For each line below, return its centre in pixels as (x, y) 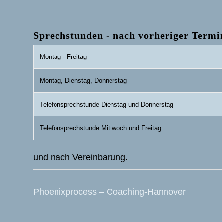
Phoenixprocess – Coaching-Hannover (110, 192)
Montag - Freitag (63, 56)
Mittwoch (114, 128)
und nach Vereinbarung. (81, 157)
